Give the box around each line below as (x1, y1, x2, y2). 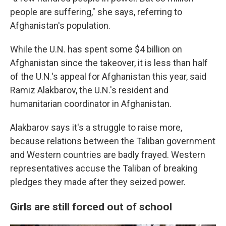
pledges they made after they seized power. (10, 176, 186, 187)
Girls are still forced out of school (10, 200, 172, 213)
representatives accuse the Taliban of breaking (10, 162, 198, 174)
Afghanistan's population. (10, 20, 110, 31)
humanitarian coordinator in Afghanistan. (10, 98, 172, 109)
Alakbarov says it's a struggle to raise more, (10, 122, 182, 133)
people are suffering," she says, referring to (10, 6, 182, 17)
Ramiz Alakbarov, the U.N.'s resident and (10, 84, 168, 95)
